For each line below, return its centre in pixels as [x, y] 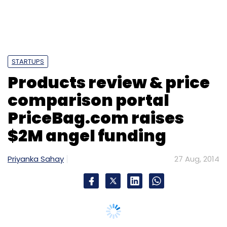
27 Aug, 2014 [197, 159]
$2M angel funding [87, 135]
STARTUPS [28, 61]
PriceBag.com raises [96, 118]
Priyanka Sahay [36, 159]
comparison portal [88, 100]
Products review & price [109, 82]
